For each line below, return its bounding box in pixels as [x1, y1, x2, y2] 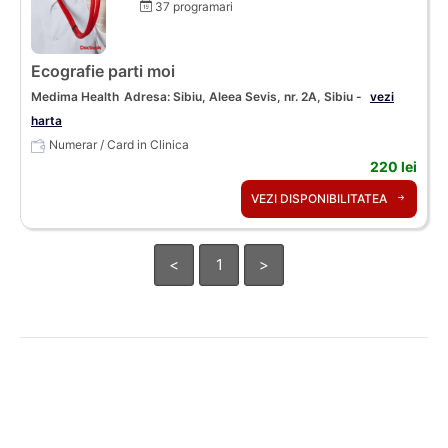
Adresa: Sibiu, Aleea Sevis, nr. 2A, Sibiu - [124, 88, 365, 104]
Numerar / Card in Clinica [49, 136, 189, 152]
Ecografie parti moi [31, 60, 175, 81]
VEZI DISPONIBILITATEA [251, 190, 390, 206]
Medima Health [31, 88, 119, 104]
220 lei [370, 157, 417, 175]
